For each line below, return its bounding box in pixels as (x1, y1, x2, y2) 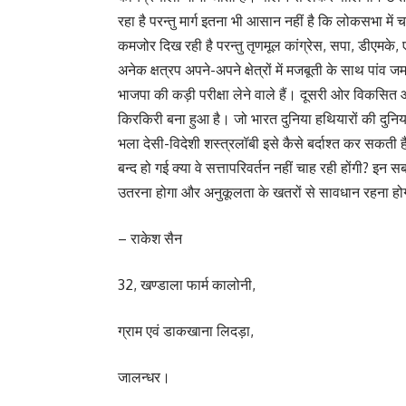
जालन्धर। (118, 367, 170, 386)
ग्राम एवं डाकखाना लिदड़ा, (118, 321, 257, 340)
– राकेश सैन (118, 228, 182, 247)
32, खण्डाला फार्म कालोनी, (118, 275, 256, 294)
